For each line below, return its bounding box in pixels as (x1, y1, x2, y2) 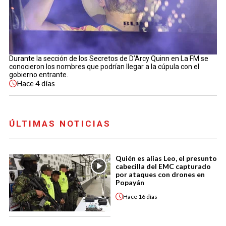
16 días (138, 192, 157, 200)
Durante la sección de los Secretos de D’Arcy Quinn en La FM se (9, 54, 208, 63)
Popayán (116, 178, 144, 187)
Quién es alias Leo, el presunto (116, 154, 217, 162)
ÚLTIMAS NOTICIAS (9, 119, 111, 129)
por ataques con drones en (116, 170, 205, 179)
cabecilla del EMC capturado (116, 162, 211, 171)
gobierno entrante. (9, 71, 68, 79)
